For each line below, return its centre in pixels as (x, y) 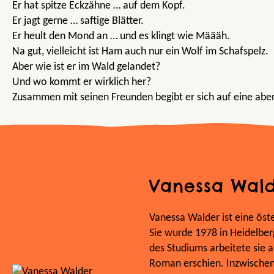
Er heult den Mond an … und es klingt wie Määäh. (121, 36)
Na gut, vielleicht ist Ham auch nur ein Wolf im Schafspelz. (140, 51)
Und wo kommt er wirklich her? (82, 82)
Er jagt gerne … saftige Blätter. (78, 21)
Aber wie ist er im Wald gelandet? (86, 67)
